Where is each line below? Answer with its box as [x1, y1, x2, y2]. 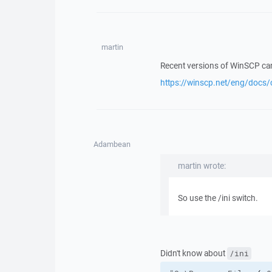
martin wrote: [177, 160, 226, 171]
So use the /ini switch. [177, 192, 258, 203]
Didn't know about [160, 248, 227, 259]
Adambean [93, 139, 131, 149]
